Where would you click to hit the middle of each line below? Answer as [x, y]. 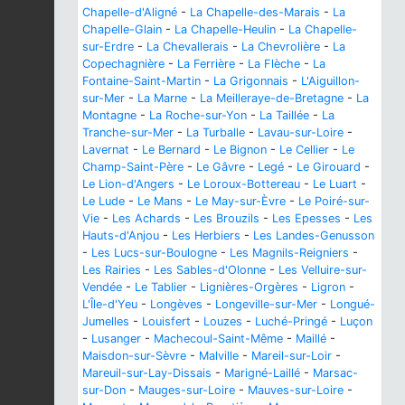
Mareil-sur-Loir [292, 356]
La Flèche [274, 64]
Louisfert [166, 322]
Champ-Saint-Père [133, 167]
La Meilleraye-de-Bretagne [272, 99]
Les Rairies [112, 270]
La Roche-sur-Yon [198, 116]
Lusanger [116, 339]
